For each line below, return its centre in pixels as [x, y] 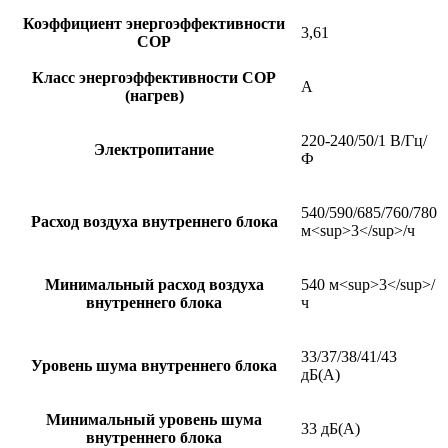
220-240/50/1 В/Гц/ [364, 140]
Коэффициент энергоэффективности [154, 23]
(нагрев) [154, 95]
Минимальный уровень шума [154, 419]
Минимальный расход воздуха [154, 284]
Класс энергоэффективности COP [154, 77]
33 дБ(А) [330, 428]
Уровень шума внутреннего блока [154, 365]
